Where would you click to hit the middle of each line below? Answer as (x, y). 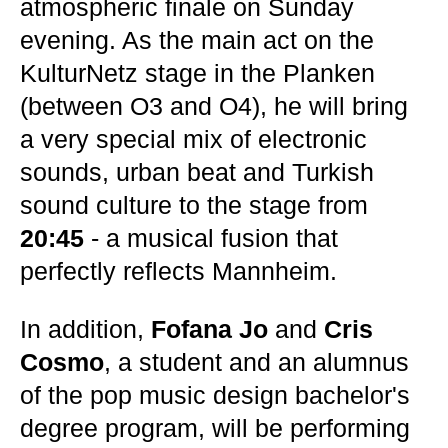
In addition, (85, 329)
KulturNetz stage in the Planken (197, 73)
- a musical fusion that (211, 238)
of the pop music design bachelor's (215, 395)
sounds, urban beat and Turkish (197, 172)
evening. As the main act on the (197, 40)
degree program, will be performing (215, 428)
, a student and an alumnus (256, 362)
